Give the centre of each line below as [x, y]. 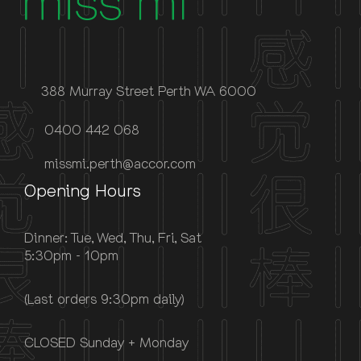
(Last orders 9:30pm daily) [104, 298]
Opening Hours [83, 190]
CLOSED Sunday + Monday [106, 342]
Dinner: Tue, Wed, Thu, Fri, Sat [113, 237]
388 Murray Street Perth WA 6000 [148, 90]
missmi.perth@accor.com [118, 163]
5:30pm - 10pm [71, 255]
